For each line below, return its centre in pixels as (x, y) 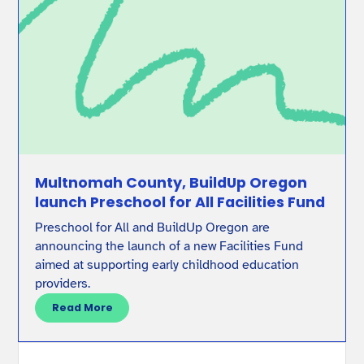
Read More (82, 308)
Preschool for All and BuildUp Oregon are (153, 228)
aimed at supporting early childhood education (167, 265)
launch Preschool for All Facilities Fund (180, 202)
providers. (63, 284)
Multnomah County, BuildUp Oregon (171, 183)
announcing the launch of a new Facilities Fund (169, 247)
